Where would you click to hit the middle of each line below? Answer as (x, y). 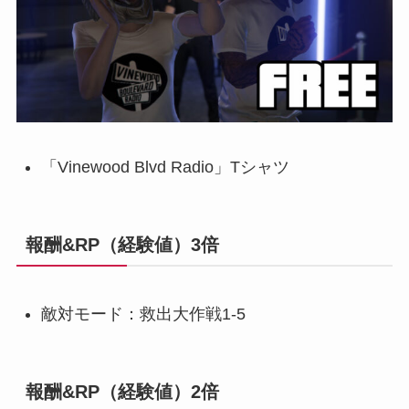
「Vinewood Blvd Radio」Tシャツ (165, 167)
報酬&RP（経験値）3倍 (122, 244)
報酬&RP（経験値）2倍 (122, 392)
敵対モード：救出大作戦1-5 (143, 314)
